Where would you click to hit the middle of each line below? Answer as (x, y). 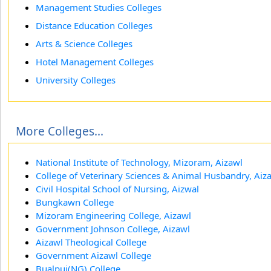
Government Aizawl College (93, 255)
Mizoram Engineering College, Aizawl (113, 215)
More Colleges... (60, 131)
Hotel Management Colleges (95, 62)
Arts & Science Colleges (84, 44)
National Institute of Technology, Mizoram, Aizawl (139, 162)
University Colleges (76, 80)
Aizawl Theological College (91, 242)
